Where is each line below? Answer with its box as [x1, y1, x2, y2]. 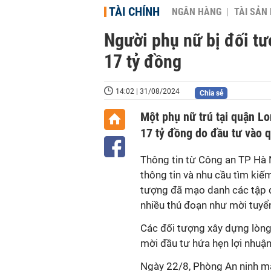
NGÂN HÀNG [172, 7, 221, 18]
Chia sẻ [199, 89, 223, 97]
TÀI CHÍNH [109, 4, 160, 19]
